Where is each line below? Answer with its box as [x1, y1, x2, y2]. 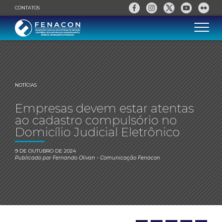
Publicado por [15, 155, 53, 161]
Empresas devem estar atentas [15, 101, 194, 115]
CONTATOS [15, 5, 40, 10]
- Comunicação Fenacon [95, 155, 160, 161]
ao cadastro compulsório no [15, 113, 177, 127]
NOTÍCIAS [15, 82, 37, 88]
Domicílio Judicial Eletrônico [15, 125, 180, 139]
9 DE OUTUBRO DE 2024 [15, 148, 76, 154]
